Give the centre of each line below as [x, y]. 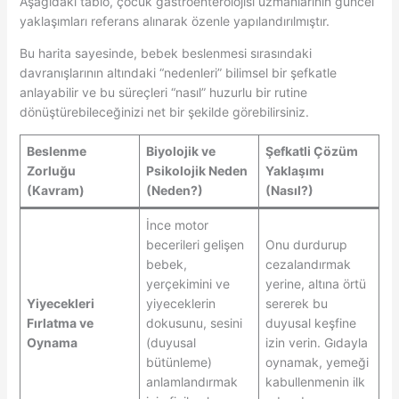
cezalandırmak [308, 264]
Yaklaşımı [294, 170]
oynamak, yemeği [317, 362]
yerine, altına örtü [315, 283]
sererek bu [296, 303]
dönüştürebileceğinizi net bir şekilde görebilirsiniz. [164, 111]
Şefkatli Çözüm [311, 151]
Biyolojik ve [180, 151]
